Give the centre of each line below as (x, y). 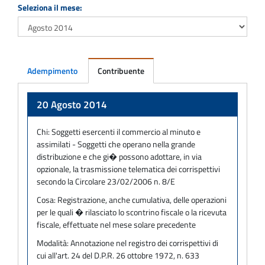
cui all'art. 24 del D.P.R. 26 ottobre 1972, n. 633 (118, 255)
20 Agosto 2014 (72, 104)
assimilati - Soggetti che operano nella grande (116, 144)
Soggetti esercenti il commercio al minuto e (126, 131)
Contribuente (121, 70)
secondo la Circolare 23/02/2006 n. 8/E (106, 181)
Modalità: (54, 243)
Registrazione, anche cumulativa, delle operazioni (142, 199)
